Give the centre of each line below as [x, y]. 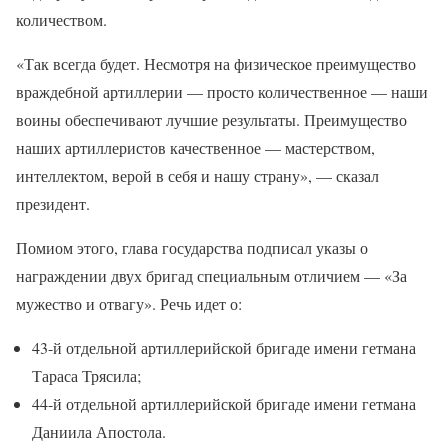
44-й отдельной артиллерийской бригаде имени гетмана [224, 403]
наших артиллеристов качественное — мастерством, [195, 147]
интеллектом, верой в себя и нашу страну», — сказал [197, 175]
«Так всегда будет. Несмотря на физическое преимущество [216, 63]
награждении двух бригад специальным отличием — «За [211, 275]
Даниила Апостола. [99, 431]
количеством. [61, 19]
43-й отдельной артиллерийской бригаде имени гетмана [224, 347]
